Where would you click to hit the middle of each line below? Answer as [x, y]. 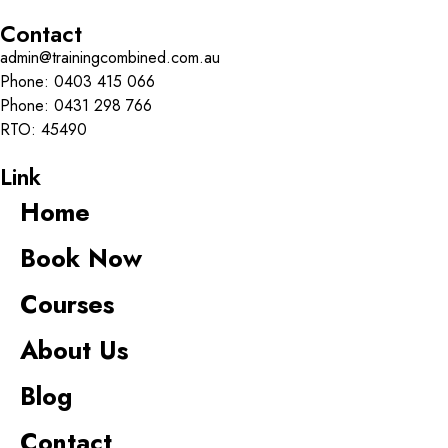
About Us [74, 349]
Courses [67, 303]
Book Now [81, 257]
